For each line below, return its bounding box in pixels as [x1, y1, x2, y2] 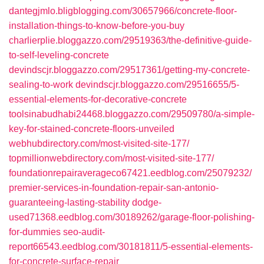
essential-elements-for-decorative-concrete [9, 94, 187, 104]
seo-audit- [63, 227, 105, 237]
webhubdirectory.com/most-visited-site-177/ [9, 138, 189, 148]
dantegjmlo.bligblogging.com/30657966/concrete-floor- [9, 6, 237, 16]
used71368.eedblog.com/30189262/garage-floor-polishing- [9, 212, 255, 222]
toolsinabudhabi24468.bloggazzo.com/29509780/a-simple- [9, 109, 255, 119]
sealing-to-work [9, 80, 73, 90]
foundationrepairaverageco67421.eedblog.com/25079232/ [9, 168, 252, 178]
